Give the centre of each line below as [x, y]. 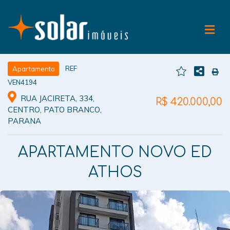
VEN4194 [22, 82]
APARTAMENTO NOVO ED [115, 152]
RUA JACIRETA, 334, [56, 98]
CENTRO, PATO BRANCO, [55, 109]
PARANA [24, 121]
